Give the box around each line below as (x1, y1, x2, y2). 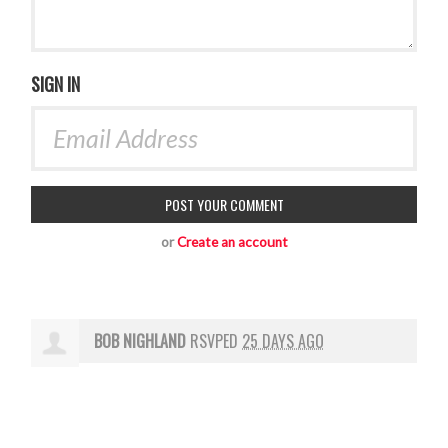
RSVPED (186, 329, 243, 354)
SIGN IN (31, 71, 81, 98)
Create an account (176, 234, 288, 251)
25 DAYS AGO (242, 329, 325, 354)
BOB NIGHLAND (94, 329, 187, 354)
